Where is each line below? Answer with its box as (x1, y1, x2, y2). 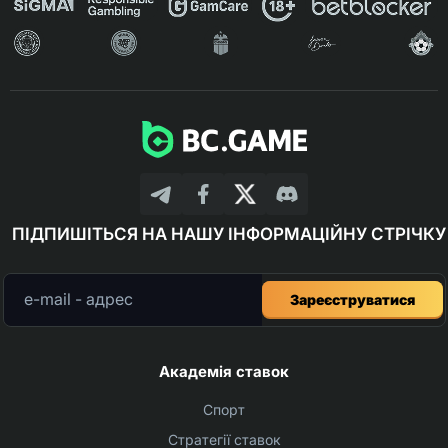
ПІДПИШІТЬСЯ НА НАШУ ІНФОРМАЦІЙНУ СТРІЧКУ (11, 223, 446, 244)
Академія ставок (159, 361, 289, 381)
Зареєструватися (289, 290, 415, 308)
